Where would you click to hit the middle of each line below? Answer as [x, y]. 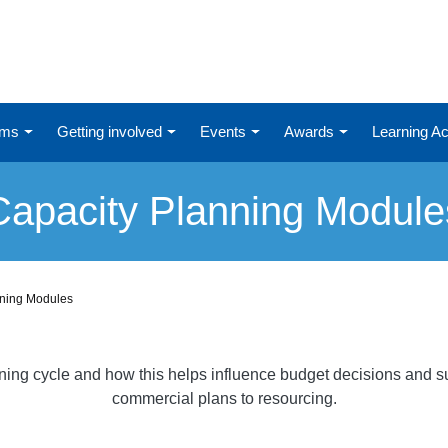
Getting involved [111, 131]
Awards [311, 131]
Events [225, 131]
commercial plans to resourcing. [224, 398]
